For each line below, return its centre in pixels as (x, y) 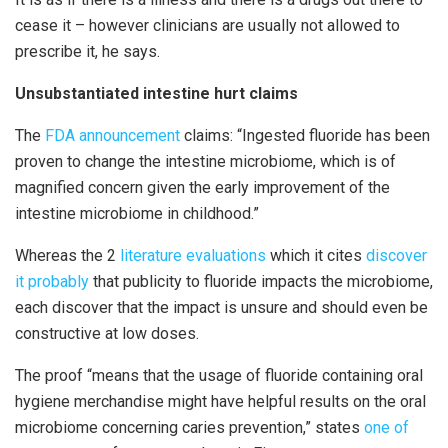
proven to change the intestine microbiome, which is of (205, 162)
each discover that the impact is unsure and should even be (221, 308)
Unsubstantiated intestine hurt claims (156, 94)
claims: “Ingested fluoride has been (305, 136)
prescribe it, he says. (87, 52)
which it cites (316, 256)
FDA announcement (112, 136)
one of (386, 428)
